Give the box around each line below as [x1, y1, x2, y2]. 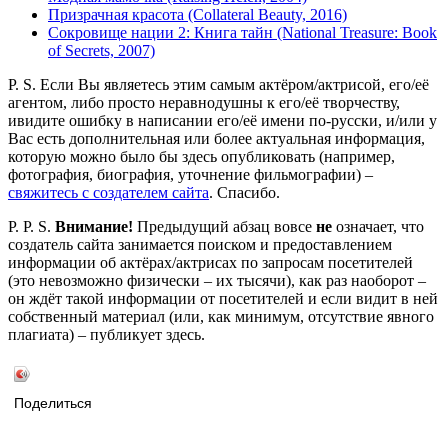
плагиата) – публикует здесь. [8, 326, 205, 344]
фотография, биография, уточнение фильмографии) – [8, 166, 373, 184]
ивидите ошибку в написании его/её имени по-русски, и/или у [8, 112, 437, 130]
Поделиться [14, 396, 92, 412]
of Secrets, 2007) [48, 42, 155, 60]
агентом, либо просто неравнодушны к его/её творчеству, [8, 94, 400, 112]
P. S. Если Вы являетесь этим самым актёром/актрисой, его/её [8, 76, 429, 94]
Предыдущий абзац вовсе [133, 218, 316, 236]
